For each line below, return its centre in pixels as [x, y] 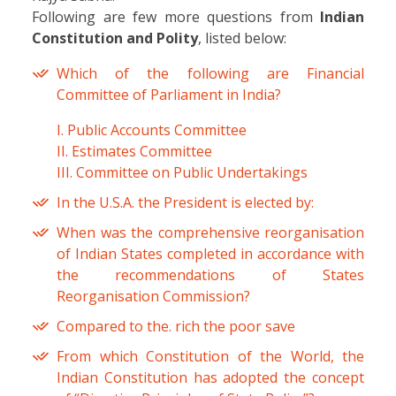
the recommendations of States [210, 275]
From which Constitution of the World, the [210, 357]
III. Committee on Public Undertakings [182, 173]
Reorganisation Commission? [153, 297]
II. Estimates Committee [134, 152]
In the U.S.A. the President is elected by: [185, 203]
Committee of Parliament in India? [169, 95]
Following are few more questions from [176, 17]
